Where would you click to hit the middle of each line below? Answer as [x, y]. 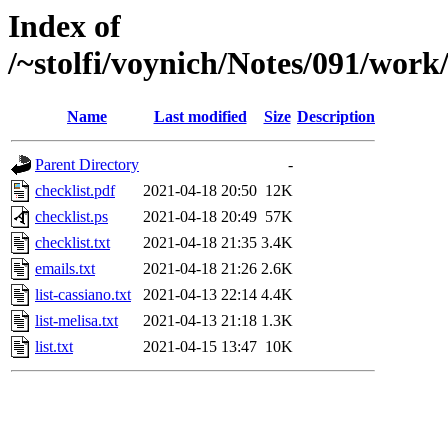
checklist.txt [72, 243]
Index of [64, 26]
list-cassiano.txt [83, 295]
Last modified [200, 117]
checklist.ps [71, 217]
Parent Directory [87, 165]
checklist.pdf [75, 191]
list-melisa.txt [76, 321]
